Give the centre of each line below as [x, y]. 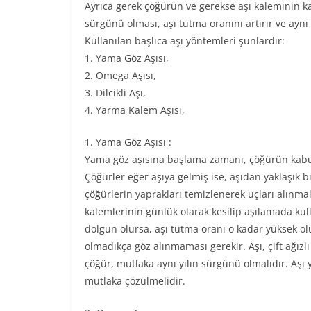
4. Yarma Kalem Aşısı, [135, 110]
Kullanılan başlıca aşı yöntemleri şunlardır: [185, 41]
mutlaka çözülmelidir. [135, 281]
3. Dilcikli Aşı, [115, 93]
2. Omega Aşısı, [120, 75]
